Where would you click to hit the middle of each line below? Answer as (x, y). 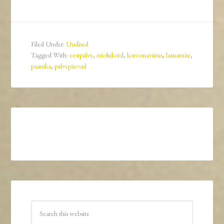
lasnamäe (178, 55)
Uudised (77, 44)
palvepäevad (71, 66)
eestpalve (81, 55)
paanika (41, 66)
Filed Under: (49, 44)
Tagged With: (50, 55)
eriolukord (110, 55)
